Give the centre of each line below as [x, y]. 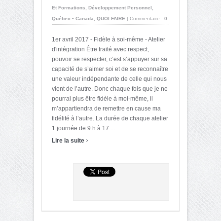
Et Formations [69, 7]
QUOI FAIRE [111, 18]
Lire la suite [69, 140]
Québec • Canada [73, 18]
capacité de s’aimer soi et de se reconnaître [110, 69]
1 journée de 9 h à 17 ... [83, 128]
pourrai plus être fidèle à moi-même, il [102, 98]
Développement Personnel [120, 7]
